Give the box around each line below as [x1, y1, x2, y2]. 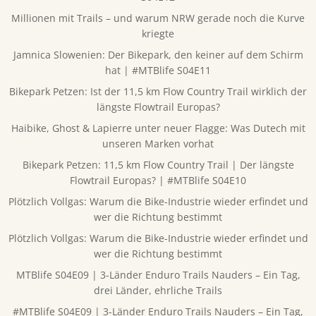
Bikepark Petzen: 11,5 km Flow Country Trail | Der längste [22, 158, 294, 171]
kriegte [142, 27, 174, 40]
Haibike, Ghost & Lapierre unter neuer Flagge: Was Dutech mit [11, 121, 305, 135]
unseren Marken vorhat [102, 137, 214, 150]
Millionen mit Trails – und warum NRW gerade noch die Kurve [11, 11, 305, 25]
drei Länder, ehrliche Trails [94, 284, 222, 297]
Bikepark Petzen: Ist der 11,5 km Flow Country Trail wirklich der [9, 85, 307, 98]
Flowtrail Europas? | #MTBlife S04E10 [70, 174, 246, 187]
